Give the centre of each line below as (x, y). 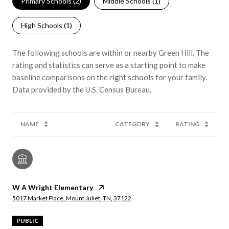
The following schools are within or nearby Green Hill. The (111, 53)
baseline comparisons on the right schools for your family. (110, 77)
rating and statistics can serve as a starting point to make (109, 65)
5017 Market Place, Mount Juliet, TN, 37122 (72, 198)
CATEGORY (132, 124)
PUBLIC (28, 221)
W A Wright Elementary (53, 188)
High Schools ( (43, 26)
